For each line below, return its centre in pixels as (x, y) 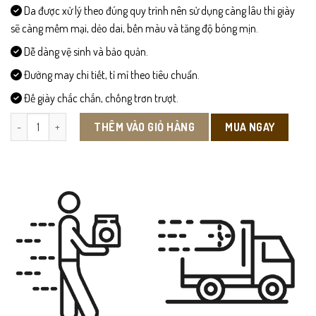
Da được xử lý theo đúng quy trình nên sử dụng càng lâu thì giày (158, 11)
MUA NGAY (250, 127)
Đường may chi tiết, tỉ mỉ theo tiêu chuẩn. (111, 75)
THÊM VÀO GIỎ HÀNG (145, 127)
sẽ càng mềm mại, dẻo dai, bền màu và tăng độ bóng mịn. (134, 29)
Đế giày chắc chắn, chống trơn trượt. (100, 98)
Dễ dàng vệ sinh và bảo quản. (85, 52)
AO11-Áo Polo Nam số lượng (68, 120)
